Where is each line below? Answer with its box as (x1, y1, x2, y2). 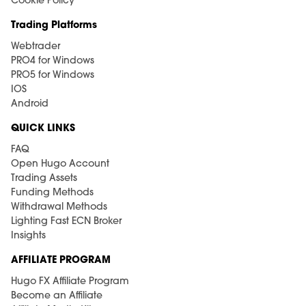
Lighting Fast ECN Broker (11, 217, 122, 227)
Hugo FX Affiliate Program (11, 277, 129, 287)
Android (11, 99, 48, 109)
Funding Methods (11, 188, 94, 198)
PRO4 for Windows (11, 56, 94, 66)
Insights (11, 231, 46, 241)
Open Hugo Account (11, 159, 109, 169)
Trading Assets (11, 173, 77, 184)
